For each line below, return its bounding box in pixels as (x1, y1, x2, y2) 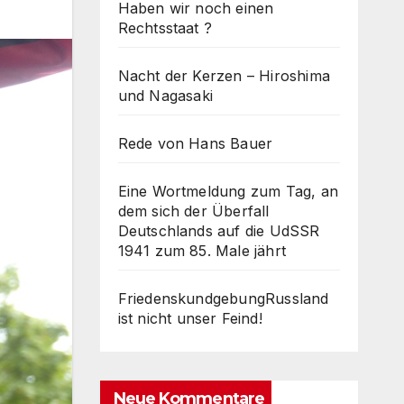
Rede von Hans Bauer (117, 133, 273, 152)
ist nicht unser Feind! (117, 308, 262, 327)
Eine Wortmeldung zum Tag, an (117, 181, 339, 200)
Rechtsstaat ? (117, 18, 213, 37)
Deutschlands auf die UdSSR (117, 221, 320, 240)
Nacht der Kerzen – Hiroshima (117, 66, 331, 85)
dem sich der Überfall (117, 201, 270, 220)
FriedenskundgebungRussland (117, 289, 329, 308)
